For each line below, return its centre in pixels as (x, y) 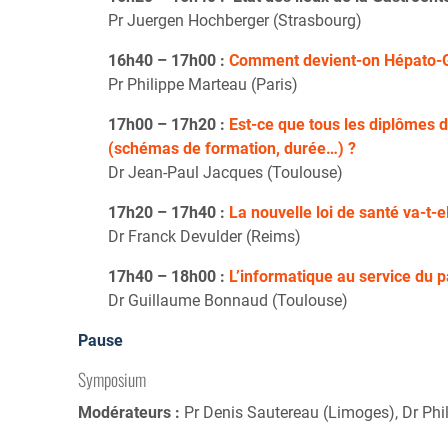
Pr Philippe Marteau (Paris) (203, 85)
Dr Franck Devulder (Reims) (204, 237)
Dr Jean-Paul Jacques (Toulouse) (225, 173)
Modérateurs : (131, 413)
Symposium (112, 379)
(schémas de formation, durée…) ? (232, 149)
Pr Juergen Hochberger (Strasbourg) (235, 21)
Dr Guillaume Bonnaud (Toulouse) (228, 301)
